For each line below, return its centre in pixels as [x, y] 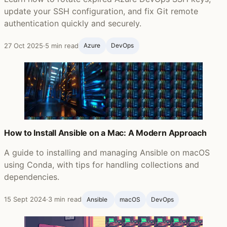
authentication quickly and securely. [73, 23]
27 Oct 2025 [24, 45]
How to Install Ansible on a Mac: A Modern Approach [105, 133]
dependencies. [32, 177]
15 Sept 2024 [25, 199]
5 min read [62, 45]
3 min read [65, 199]
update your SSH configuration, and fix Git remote [101, 11]
